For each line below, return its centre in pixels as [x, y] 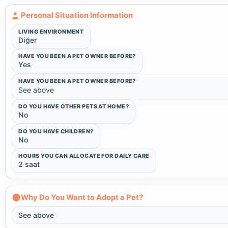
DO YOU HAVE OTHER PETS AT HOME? [74, 107]
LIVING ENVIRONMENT [51, 32]
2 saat [29, 164]
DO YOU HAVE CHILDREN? [56, 131]
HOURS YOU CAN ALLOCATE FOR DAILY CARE [84, 155]
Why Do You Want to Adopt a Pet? [82, 197]
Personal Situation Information [77, 16]
